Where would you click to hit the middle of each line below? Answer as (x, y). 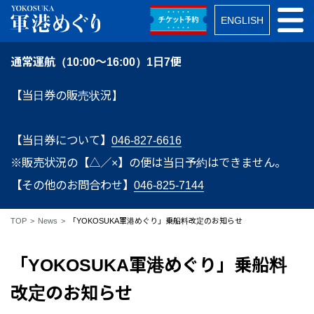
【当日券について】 (61, 140)
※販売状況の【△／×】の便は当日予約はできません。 (153, 162)
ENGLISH (243, 20)
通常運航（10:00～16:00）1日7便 (96, 61)
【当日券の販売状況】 (66, 95)
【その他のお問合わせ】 (72, 185)
